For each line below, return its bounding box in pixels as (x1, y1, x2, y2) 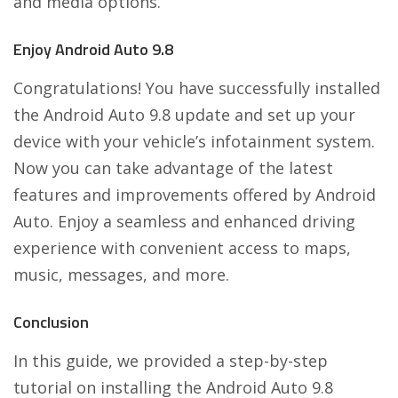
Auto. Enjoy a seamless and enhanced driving (13, 210, 355, 232)
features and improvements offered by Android (13, 183, 376, 205)
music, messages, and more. (13, 263, 229, 285)
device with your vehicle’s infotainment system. (13, 130, 375, 152)
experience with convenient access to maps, (13, 236, 351, 259)
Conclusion (13, 309, 89, 334)
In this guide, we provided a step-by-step (13, 349, 328, 371)
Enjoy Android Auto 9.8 (13, 36, 173, 61)
